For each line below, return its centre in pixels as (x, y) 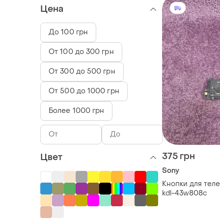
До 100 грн (68, 32)
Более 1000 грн (77, 110)
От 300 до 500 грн (82, 71)
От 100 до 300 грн (81, 52)
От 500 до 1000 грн (84, 91)
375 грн (179, 157)
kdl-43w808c (185, 193)
